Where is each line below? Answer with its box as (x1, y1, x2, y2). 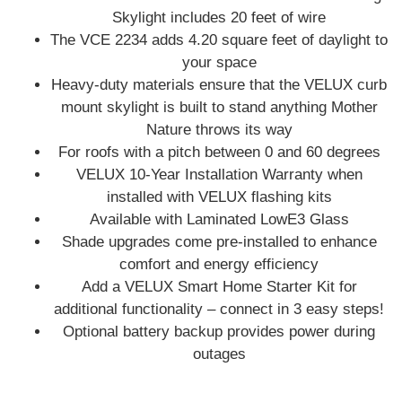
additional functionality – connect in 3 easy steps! (54, 301, 384, 318)
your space (181, 54, 257, 71)
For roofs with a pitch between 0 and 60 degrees (57, 144, 380, 161)
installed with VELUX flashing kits (106, 188, 332, 205)
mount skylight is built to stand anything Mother (60, 99, 378, 116)
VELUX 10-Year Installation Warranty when (75, 166, 363, 183)
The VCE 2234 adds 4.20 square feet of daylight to (50, 31, 388, 48)
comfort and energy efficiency (119, 256, 319, 273)
